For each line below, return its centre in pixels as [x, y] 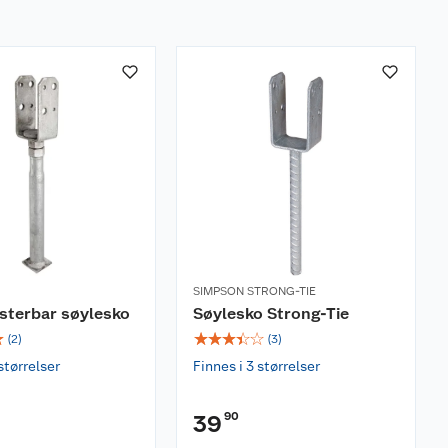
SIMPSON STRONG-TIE [254, 291]
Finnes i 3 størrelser [256, 366]
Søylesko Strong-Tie [271, 313]
